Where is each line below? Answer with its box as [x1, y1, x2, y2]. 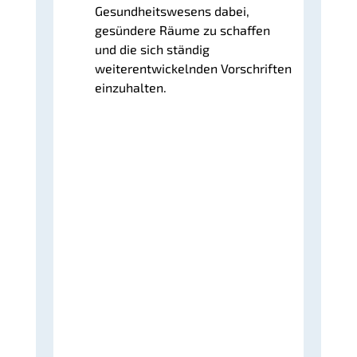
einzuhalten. [95, 80, 167, 96]
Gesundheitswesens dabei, [95, 3, 250, 19]
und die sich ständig [95, 41, 210, 57]
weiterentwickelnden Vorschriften [95, 61, 292, 76]
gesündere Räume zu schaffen [95, 22, 271, 38]
